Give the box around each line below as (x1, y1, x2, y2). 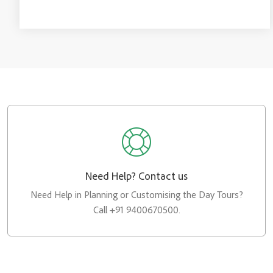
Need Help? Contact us (85, 169, 188, 183)
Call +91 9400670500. (93, 204, 180, 216)
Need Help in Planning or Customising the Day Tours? (30, 188, 243, 200)
